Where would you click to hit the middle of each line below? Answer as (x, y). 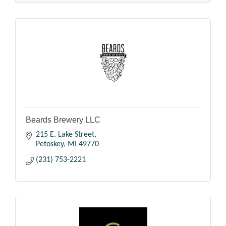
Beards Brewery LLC (63, 120)
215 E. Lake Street (65, 134)
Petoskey (50, 144)
